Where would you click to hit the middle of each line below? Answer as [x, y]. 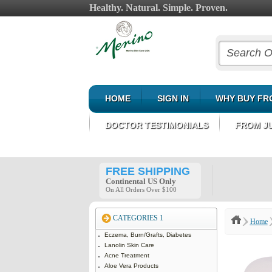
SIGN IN [173, 98]
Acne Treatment [127, 255]
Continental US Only [141, 181]
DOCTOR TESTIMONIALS [156, 125]
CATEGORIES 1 [138, 218]
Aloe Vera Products [131, 266]
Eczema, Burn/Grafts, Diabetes [148, 235]
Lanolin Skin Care [129, 245]
